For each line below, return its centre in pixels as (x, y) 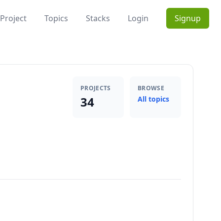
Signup (188, 18)
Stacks (98, 18)
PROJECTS (96, 88)
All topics (153, 99)
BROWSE (151, 88)
